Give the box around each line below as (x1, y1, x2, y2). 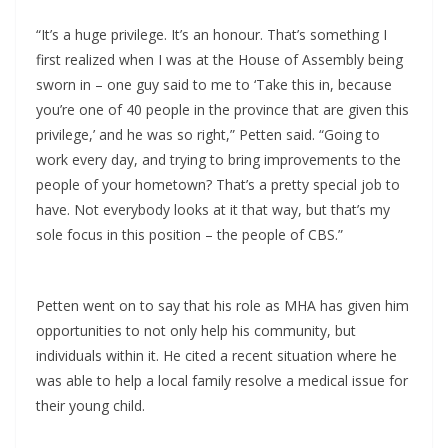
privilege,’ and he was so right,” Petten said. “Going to (36, 125, 380, 145)
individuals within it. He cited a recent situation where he (36, 346, 397, 366)
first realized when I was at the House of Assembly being (36, 50, 403, 70)
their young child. (36, 396, 145, 416)
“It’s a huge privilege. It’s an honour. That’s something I (36, 25, 387, 45)
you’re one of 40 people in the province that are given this (36, 100, 409, 120)
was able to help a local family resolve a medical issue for (36, 371, 408, 391)
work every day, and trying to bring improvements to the (36, 150, 401, 170)
